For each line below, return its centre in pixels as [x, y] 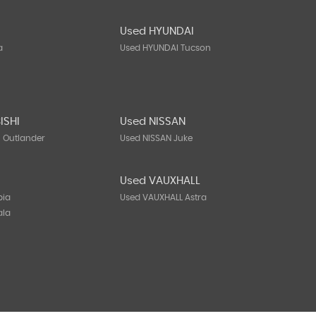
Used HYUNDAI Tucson [166, 48]
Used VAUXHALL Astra [164, 197]
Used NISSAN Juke [157, 138]
